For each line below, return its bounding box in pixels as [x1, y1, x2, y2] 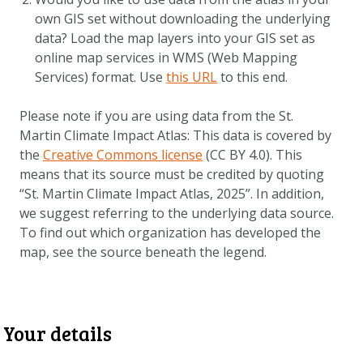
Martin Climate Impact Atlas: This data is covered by [19, 126, 331, 144]
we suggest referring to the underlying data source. [19, 203, 334, 222]
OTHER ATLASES [130, 84, 233, 102]
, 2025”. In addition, [210, 184, 324, 203]
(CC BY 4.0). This [203, 145, 302, 164]
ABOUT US [149, 28, 214, 45]
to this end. [217, 67, 288, 86]
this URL [166, 67, 218, 86]
